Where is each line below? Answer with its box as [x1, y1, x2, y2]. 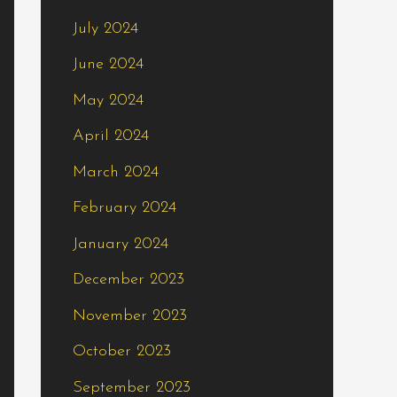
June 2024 [73, 56, 144, 74]
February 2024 [73, 199, 176, 217]
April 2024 [73, 128, 149, 145]
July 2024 [73, 19, 138, 37]
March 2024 [73, 163, 159, 181]
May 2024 [73, 91, 144, 109]
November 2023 [73, 307, 187, 324]
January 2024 [73, 235, 168, 253]
